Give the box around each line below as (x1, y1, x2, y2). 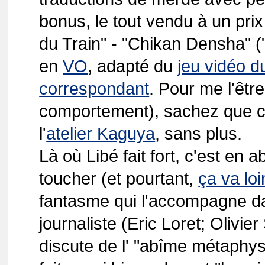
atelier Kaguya (46, 124, 156, 143)
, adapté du (88, 56, 178, 76)
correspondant (39, 79, 150, 98)
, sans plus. (155, 124, 243, 143)
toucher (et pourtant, (39, 169, 199, 188)
